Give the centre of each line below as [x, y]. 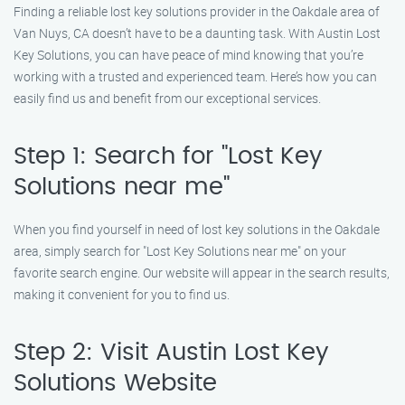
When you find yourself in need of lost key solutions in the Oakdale [197, 229]
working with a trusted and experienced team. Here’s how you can [195, 76]
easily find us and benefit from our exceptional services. [167, 98]
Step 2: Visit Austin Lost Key [171, 353]
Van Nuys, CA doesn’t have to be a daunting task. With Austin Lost [197, 33]
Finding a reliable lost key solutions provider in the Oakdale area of [197, 11]
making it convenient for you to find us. [122, 294]
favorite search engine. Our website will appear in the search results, [202, 273]
